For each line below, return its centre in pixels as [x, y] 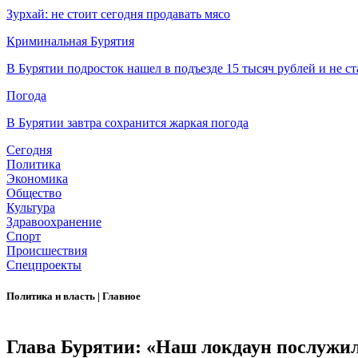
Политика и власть [52, 296]
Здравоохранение [54, 222]
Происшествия [47, 251]
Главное [121, 296]
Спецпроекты [44, 265]
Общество [34, 193]
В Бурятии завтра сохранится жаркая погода [127, 123]
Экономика [37, 179]
